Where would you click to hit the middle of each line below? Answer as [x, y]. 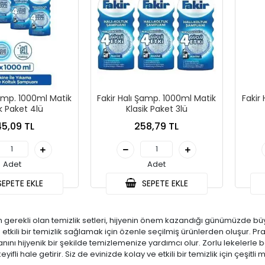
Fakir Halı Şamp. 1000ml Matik [157, 98]
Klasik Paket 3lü [156, 109]
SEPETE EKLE [164, 184]
